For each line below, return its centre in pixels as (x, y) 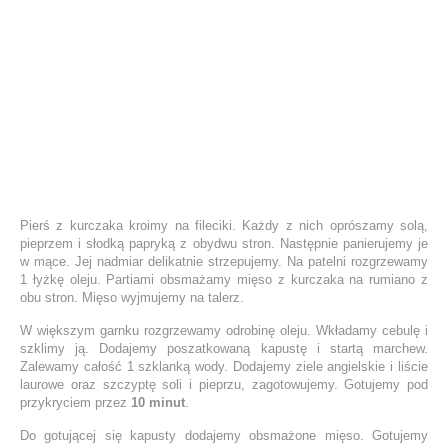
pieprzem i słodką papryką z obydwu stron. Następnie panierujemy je (224, 243)
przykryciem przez (75, 402)
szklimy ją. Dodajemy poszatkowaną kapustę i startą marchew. (224, 348)
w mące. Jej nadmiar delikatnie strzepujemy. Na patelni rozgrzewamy (224, 261)
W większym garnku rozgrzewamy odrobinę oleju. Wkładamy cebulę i (224, 330)
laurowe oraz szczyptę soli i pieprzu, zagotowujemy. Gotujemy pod (224, 384)
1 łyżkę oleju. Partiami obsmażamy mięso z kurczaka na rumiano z (224, 279)
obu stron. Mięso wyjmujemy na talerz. (132, 297)
